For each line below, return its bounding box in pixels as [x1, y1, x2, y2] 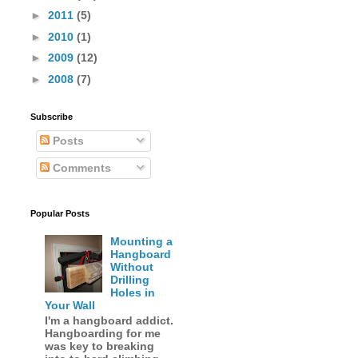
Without [110, 261, 154, 274]
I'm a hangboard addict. [44, 313, 173, 327]
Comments [50, 161, 111, 175]
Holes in [110, 286, 156, 300]
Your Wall [44, 299, 95, 312]
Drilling [110, 273, 150, 287]
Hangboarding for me [44, 326, 161, 340]
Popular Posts [30, 209, 89, 219]
